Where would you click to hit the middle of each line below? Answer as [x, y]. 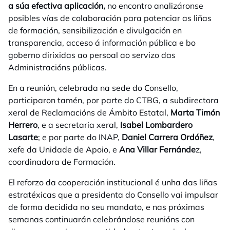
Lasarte [23, 137]
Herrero [23, 125]
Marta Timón [195, 113]
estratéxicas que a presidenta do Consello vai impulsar [113, 195]
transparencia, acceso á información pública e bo [102, 43]
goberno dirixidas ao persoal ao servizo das [92, 55]
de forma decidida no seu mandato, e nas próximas [106, 207]
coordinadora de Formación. [62, 162]
